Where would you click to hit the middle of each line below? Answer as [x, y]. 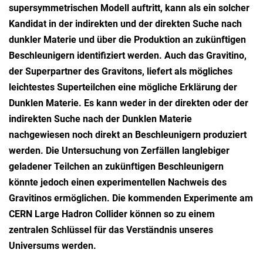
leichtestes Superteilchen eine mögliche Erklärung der [123, 87]
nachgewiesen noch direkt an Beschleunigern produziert [128, 134]
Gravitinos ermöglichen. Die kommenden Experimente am [131, 198]
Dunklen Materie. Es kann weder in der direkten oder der [129, 103]
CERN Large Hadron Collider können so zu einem [112, 214]
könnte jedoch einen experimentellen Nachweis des [118, 182]
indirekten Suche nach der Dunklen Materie [100, 119]
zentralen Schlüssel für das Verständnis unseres [111, 230]
